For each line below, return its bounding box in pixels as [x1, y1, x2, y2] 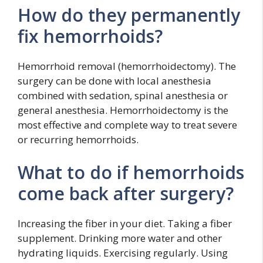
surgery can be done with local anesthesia [18, 74, 211, 87]
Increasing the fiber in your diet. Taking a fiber [18, 216, 232, 230]
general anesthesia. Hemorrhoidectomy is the [18, 103, 228, 117]
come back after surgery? [18, 181, 234, 205]
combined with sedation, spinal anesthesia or [18, 89, 228, 102]
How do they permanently [18, 3, 240, 27]
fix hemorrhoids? [18, 24, 163, 48]
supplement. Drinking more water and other [18, 231, 222, 245]
